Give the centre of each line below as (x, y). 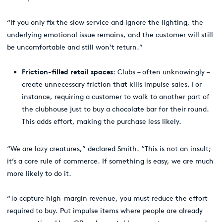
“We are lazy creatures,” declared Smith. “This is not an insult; (109, 149)
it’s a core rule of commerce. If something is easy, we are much (110, 161)
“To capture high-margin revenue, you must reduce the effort (107, 198)
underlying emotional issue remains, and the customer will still (110, 35)
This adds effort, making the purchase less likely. (102, 121)
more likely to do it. (39, 173)
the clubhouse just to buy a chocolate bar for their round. (115, 109)
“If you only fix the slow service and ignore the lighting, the (105, 22)
